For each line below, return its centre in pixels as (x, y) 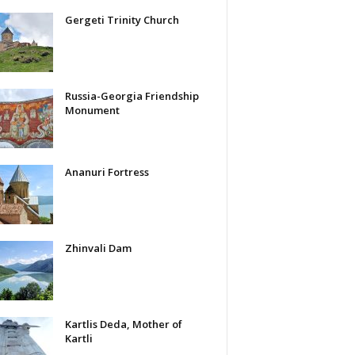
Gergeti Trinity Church (122, 19)
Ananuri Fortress (107, 172)
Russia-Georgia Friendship (132, 95)
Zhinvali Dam (98, 248)
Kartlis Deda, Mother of (123, 324)
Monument (92, 110)
